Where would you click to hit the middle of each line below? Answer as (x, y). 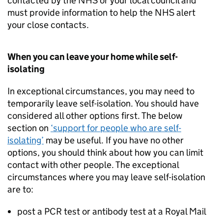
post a (31, 211)
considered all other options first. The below (95, 116)
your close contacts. (48, 25)
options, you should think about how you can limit (105, 152)
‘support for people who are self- (116, 128)
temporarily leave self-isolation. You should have (103, 103)
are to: (20, 189)
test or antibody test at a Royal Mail (134, 211)
